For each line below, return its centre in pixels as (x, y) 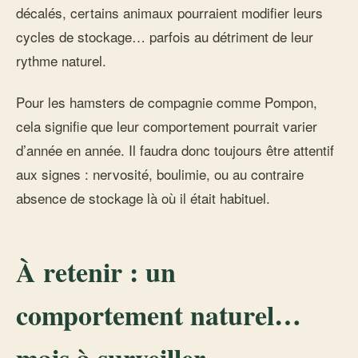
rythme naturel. (61, 60)
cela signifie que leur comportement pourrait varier (167, 126)
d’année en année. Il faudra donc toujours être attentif (175, 150)
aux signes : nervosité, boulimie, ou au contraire (160, 174)
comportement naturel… (159, 315)
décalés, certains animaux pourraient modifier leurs (169, 12)
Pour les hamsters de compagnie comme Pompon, (167, 102)
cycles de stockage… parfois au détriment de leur (165, 36)
